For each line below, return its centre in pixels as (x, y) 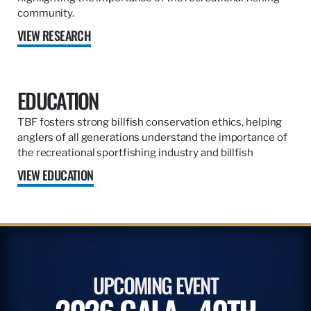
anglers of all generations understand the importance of (152, 138)
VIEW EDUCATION (56, 175)
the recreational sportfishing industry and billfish (135, 153)
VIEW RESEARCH (54, 36)
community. (46, 14)
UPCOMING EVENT (155, 285)
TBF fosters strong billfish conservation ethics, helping (150, 123)
